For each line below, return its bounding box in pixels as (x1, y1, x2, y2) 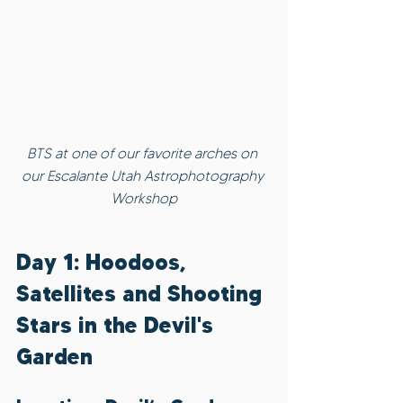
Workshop (111, 190, 177, 208)
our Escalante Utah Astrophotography (21, 167, 267, 185)
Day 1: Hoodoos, (16, 249, 193, 276)
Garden (16, 344, 93, 371)
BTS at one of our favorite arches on (27, 145, 261, 163)
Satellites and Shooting (16, 281, 268, 308)
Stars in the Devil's (16, 312, 219, 339)
